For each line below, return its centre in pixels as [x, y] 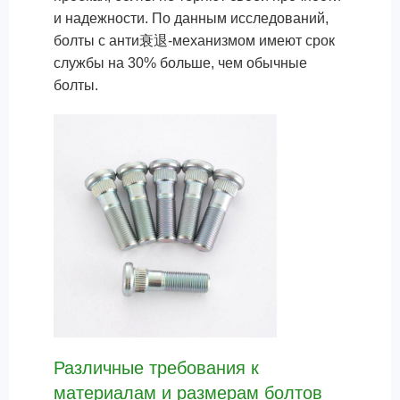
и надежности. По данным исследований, [191, 18]
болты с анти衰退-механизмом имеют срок [194, 41]
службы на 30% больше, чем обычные [180, 63]
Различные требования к [156, 368]
